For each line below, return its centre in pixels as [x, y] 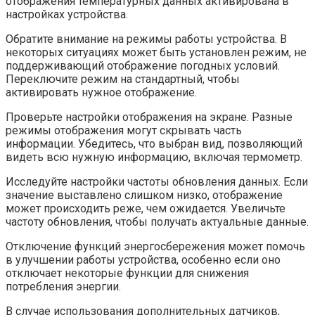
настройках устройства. [67, 15]
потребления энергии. [63, 287]
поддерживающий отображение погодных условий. [143, 66]
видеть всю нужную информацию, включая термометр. [154, 157]
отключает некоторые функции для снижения [127, 274]
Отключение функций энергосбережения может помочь [155, 247]
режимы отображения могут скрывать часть [124, 131]
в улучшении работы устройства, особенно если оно [143, 260]
